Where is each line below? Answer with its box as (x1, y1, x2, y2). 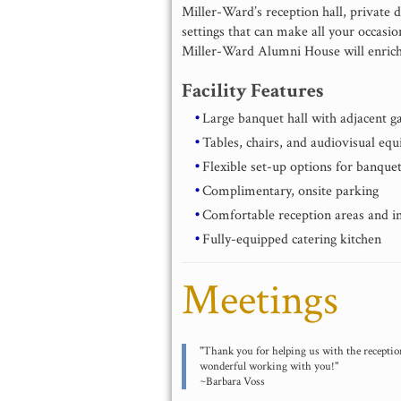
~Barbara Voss (200, 373, 266, 388)
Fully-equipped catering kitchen (202, 229, 382, 249)
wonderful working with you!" (200, 358, 339, 373)
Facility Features (182, 78, 324, 105)
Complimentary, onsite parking (202, 181, 380, 200)
